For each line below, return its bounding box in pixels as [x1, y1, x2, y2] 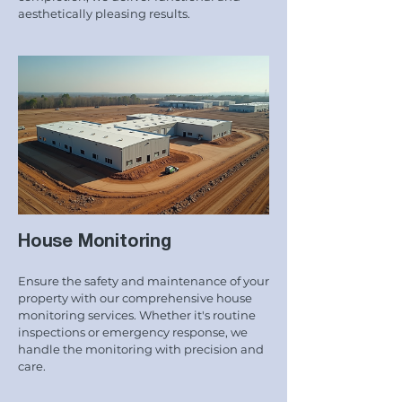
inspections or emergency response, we [18, 325, 248, 339]
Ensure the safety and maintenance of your [18, 274, 269, 288]
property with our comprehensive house [18, 291, 252, 305]
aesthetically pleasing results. [18, 6, 190, 21]
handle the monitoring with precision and [18, 342, 264, 356]
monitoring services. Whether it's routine [18, 308, 256, 322]
